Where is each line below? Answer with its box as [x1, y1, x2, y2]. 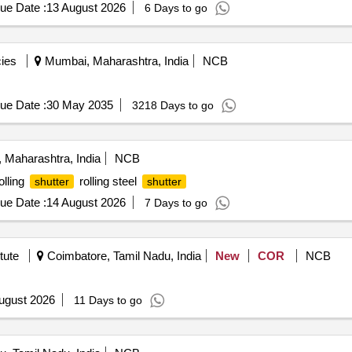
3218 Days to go [131, 99, 214, 112]
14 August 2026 [46, 196, 126, 209]
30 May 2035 [46, 98, 113, 112]
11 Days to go [73, 294, 142, 306]
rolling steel [75, 174, 140, 188]
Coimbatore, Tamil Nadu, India [43, 249, 201, 262]
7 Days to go [144, 196, 207, 209]
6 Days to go [144, 2, 207, 14]
